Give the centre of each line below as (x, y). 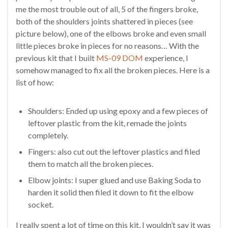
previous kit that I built (56, 58)
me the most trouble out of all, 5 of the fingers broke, (107, 9)
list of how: (35, 82)
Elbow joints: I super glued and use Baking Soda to (115, 180)
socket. (41, 204)
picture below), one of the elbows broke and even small (111, 33)
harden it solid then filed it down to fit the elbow (111, 192)
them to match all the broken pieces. (91, 163)
